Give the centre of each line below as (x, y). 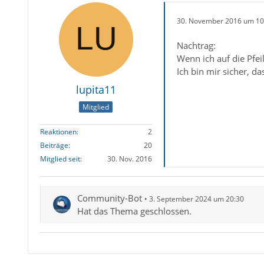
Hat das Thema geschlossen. (134, 211)
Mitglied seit (60, 159)
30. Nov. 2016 (129, 159)
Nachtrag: (196, 45)
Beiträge (54, 146)
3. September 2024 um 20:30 (196, 199)
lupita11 (96, 90)
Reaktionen (58, 132)
